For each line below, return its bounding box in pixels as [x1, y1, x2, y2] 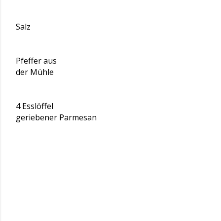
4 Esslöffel [16, 101, 53, 111]
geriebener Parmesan [16, 112, 97, 123]
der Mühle [16, 67, 54, 77]
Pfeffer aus [16, 55, 57, 66]
